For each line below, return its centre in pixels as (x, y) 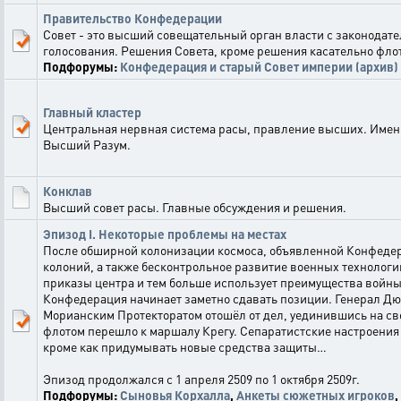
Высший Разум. (87, 144)
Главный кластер (92, 112)
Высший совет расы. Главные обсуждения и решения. (195, 207)
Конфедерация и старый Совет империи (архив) (259, 66)
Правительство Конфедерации (132, 18)
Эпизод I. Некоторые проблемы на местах (165, 234)
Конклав (68, 191)
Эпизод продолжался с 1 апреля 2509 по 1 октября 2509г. (201, 379)
